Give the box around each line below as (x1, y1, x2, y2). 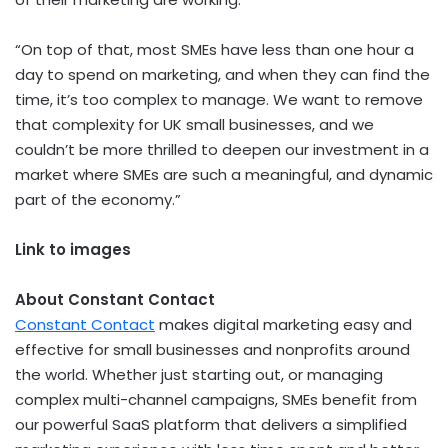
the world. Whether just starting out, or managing (15, 363, 383, 385)
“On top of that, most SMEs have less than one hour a (15, 38, 414, 60)
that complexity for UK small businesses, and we (15, 113, 374, 135)
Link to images (15, 238, 131, 260)
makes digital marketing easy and (155, 313, 412, 335)
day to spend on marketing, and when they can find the (15, 63, 430, 85)
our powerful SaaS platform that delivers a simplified (15, 413, 407, 435)
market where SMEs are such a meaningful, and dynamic (15, 163, 433, 185)
